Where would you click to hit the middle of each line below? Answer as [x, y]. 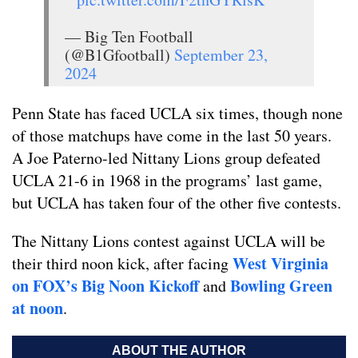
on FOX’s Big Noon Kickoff [105, 286]
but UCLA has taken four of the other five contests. [177, 203]
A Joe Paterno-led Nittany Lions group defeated [166, 158]
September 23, [221, 55]
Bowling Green [281, 286]
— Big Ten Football [129, 37]
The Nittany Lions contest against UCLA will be [169, 241]
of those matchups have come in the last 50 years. [172, 136]
